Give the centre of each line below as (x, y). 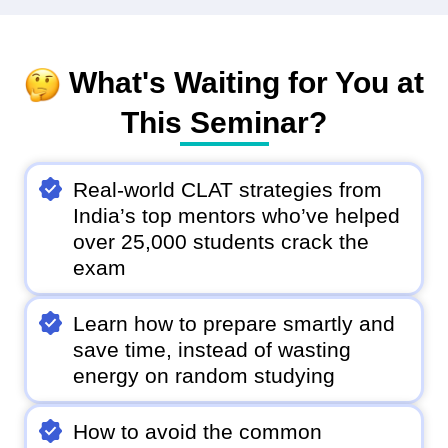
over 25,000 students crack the (221, 242)
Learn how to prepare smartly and (234, 324)
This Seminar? (224, 122)
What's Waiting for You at (242, 82)
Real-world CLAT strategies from (228, 190)
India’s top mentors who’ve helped (237, 216)
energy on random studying (204, 376)
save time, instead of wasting (212, 350)
